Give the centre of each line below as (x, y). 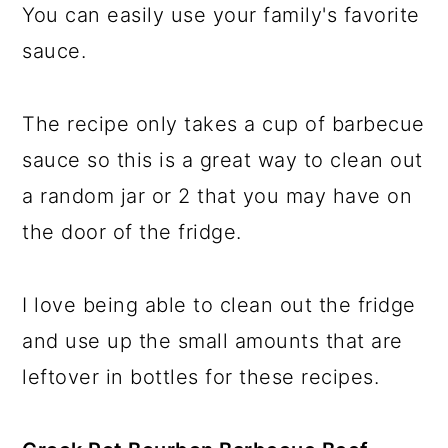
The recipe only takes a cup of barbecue (223, 124)
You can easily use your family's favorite (221, 15)
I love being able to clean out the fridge (219, 305)
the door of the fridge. (132, 232)
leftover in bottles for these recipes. (201, 377)
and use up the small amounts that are (212, 341)
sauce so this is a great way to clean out (222, 160)
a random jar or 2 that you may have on (217, 196)
